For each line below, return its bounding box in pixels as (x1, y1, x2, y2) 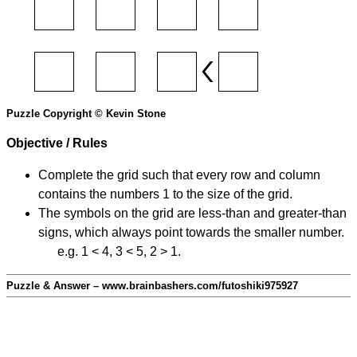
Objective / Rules (6, 136, 108, 151)
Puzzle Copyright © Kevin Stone (6, 108, 166, 120)
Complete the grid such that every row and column (38, 168, 320, 182)
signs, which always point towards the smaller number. (38, 226, 344, 240)
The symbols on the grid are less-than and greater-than (38, 206, 347, 221)
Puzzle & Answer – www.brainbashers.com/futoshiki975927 (6, 280, 298, 292)
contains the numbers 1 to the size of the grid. (38, 187, 292, 202)
